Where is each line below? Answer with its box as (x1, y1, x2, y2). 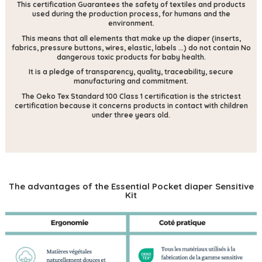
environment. (108, 19, 154, 28)
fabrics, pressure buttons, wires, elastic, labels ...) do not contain (11, 43, 239, 52)
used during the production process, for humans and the (32, 9, 230, 19)
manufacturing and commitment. (74, 77, 188, 86)
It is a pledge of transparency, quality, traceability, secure (29, 67, 233, 77)
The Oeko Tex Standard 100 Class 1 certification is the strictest (21, 91, 241, 101)
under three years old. (92, 110, 170, 119)
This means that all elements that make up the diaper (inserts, (21, 33, 241, 43)
